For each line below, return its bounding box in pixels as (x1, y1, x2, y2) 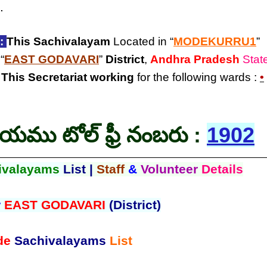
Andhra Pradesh (150, 53, 240, 66)
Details (201, 162, 243, 176)
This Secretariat (1, 71, 87, 83)
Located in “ (110, 35, 173, 48)
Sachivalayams (14, 233, 110, 248)
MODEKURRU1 (173, 35, 256, 48)
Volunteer (140, 162, 198, 176)
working (90, 71, 134, 83)
